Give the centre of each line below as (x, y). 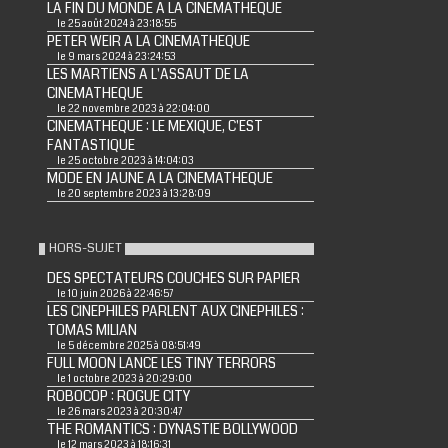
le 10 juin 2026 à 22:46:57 (114, 294)
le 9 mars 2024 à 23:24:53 (116, 57)
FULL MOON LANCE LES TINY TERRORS (161, 363)
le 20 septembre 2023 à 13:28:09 (133, 194)
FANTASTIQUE (90, 145)
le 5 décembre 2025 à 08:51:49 (128, 346)
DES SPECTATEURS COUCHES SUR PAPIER (173, 278)
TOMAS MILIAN (91, 330)
